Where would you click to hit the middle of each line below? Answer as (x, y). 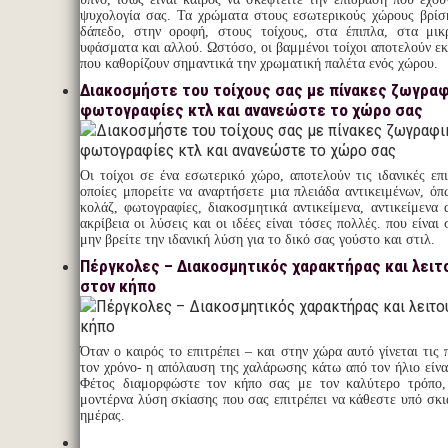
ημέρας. (102, 415)
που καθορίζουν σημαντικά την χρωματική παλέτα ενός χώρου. (259, 63)
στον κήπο (118, 286)
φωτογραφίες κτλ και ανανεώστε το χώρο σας (251, 110)
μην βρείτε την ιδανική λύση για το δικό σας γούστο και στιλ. (257, 239)
